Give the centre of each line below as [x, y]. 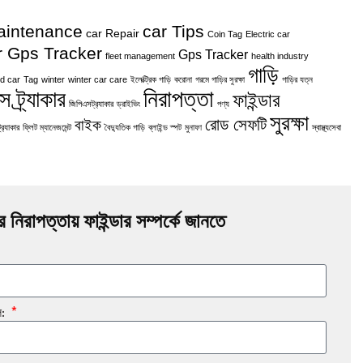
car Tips [174, 32]
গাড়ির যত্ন [298, 79]
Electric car [268, 34]
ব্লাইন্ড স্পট [165, 127]
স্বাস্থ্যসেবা [327, 127]
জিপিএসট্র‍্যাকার [92, 104]
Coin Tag [225, 34]
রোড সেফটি [236, 125]
